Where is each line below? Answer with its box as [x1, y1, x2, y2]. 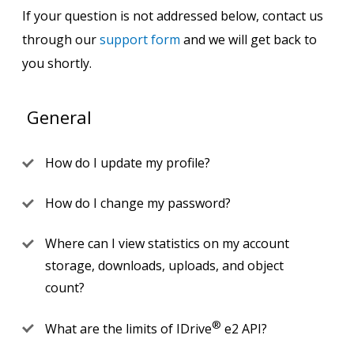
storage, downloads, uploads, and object [45, 257, 284, 274]
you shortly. [22, 55, 92, 72]
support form [100, 31, 180, 48]
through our [22, 31, 100, 48]
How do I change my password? [45, 194, 231, 212]
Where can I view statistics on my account [45, 235, 289, 252]
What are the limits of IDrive [45, 320, 212, 338]
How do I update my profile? [45, 154, 210, 171]
